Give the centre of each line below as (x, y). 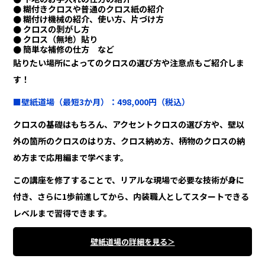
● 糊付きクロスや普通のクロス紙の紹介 (89, 9)
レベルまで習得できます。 (63, 213)
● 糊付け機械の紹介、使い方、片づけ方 (89, 19)
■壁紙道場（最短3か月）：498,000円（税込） (102, 102)
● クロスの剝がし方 (51, 29)
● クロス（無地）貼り (56, 39)
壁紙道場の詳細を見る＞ (132, 242)
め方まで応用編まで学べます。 (71, 158)
